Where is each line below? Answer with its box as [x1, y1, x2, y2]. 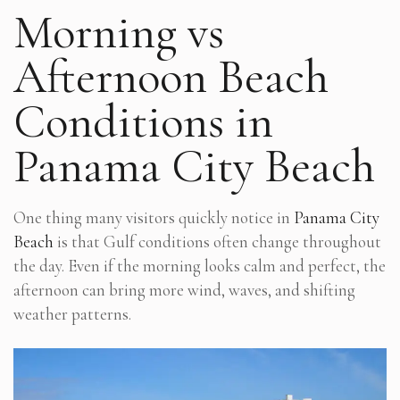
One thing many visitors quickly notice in [13, 206, 294, 228]
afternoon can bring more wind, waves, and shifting [13, 279, 355, 300]
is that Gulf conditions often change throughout [54, 230, 381, 252]
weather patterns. [13, 303, 131, 324]
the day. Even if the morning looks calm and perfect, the [13, 254, 386, 276]
